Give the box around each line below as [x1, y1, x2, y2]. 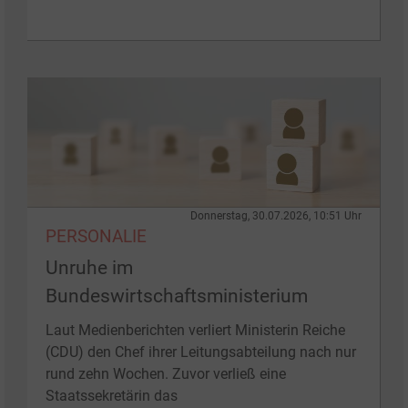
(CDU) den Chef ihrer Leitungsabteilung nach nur [46, 342, 356, 361]
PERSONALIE [46, 225, 147, 247]
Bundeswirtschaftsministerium [46, 284, 308, 307]
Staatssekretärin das [46, 386, 178, 404]
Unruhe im [46, 256, 133, 279]
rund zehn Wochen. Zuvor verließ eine [46, 364, 286, 382]
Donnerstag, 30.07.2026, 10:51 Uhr [190, 209, 362, 222]
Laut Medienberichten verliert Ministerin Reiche [46, 321, 345, 339]
